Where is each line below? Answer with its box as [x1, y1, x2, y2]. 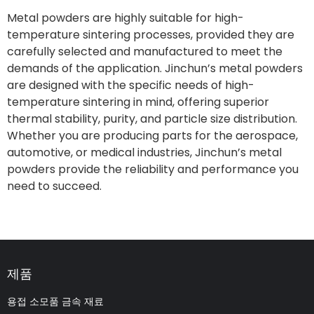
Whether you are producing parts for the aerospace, [7, 127, 298, 144]
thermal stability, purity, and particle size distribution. [7, 110, 297, 127]
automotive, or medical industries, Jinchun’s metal [7, 144, 282, 161]
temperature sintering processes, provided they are [7, 26, 294, 43]
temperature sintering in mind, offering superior [7, 93, 269, 110]
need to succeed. [7, 177, 102, 194]
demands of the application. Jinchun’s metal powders [7, 60, 303, 76]
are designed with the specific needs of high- [7, 76, 254, 93]
